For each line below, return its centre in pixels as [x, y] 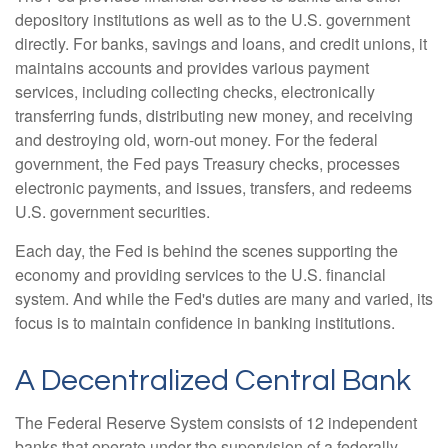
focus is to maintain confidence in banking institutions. [205, 322]
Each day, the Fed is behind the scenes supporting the [206, 250]
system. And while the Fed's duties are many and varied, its [224, 298]
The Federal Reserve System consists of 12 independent [216, 422]
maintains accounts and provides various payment [192, 67]
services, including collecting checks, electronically [195, 91]
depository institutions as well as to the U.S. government [212, 19]
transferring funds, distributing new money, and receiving [214, 115]
